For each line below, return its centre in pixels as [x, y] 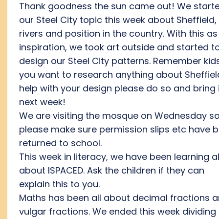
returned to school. [60, 143]
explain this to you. [59, 184]
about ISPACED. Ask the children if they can [112, 171]
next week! [42, 102]
